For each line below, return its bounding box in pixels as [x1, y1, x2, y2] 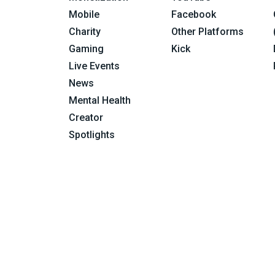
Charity [69, 26, 101, 37]
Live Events [69, 60, 120, 72]
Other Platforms [171, 26, 244, 37]
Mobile [69, 9, 100, 20]
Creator [69, 112, 104, 123]
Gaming [69, 43, 104, 55]
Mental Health [69, 95, 131, 106]
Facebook [171, 9, 216, 20]
